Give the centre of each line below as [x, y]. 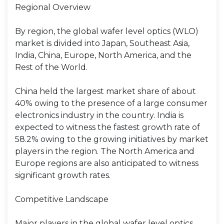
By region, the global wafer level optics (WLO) [107, 31]
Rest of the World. [51, 67]
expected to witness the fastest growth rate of [107, 127]
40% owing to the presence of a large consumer [111, 103]
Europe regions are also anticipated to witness [107, 163]
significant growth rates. [63, 175]
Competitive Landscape [62, 199]
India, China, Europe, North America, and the [103, 55]
